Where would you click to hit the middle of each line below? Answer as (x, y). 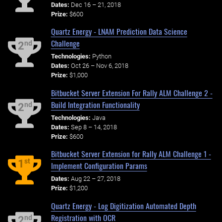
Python (102, 56)
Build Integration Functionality (95, 104)
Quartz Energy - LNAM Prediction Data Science (119, 31)
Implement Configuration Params (99, 166)
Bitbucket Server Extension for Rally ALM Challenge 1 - (131, 154)
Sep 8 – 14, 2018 (94, 127)
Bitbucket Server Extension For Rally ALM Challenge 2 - (132, 92)
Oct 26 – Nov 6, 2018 (99, 66)
